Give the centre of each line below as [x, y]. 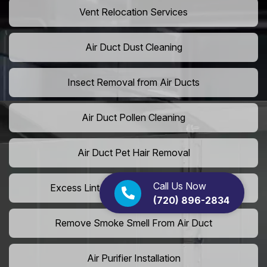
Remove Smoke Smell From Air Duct [133, 223]
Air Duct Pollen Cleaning [133, 118]
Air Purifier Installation [133, 258]
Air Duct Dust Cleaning [133, 47]
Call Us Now [180, 186]
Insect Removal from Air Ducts [133, 83]
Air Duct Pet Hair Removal [133, 153]
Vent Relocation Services [133, 12]
